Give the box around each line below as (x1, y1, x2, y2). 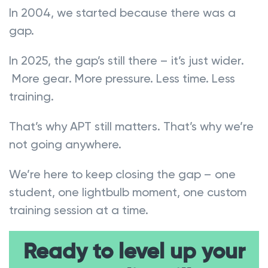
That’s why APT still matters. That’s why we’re (9, 118, 254, 133)
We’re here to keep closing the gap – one (9, 166, 236, 181)
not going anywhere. (9, 136, 121, 151)
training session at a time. (9, 202, 148, 217)
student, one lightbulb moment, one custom (9, 184, 246, 199)
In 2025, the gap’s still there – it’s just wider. (9, 53, 244, 68)
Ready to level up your (23, 241, 245, 263)
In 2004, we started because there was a (9, 5, 236, 20)
